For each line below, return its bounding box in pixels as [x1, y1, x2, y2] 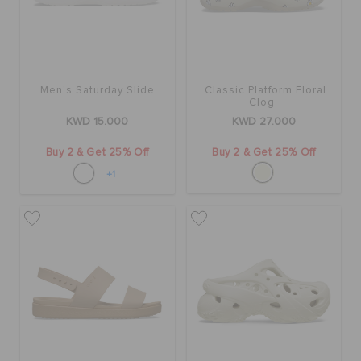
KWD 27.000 [231, 116, 296, 128]
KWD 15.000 [66, 116, 129, 128]
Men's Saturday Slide [39, 85, 155, 97]
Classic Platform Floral [205, 85, 327, 97]
